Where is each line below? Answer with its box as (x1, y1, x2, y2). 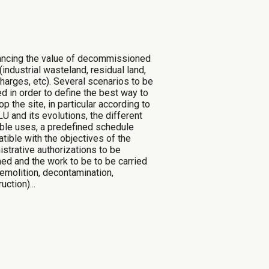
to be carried (94, 155, 148, 167)
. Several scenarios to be (49, 75, 154, 87)
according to (98, 98, 151, 110)
